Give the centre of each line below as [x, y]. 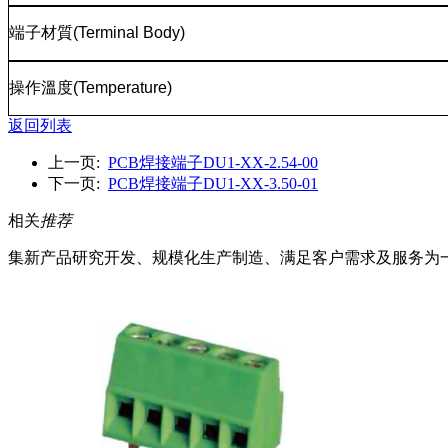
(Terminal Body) [129, 32]
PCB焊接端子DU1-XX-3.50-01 [213, 183]
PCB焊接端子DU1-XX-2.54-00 [213, 162]
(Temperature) [122, 87]
